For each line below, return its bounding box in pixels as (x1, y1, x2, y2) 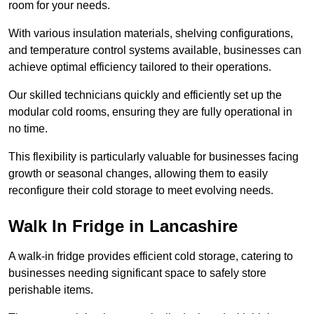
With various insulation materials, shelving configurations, (8, 27, 293, 40)
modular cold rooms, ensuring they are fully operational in (8, 106, 292, 118)
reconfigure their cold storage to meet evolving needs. (8, 184, 273, 197)
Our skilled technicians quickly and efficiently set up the (8, 89, 282, 102)
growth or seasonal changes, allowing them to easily (8, 168, 268, 180)
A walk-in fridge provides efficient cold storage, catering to (8, 250, 293, 263)
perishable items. (8, 284, 93, 296)
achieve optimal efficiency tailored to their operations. (8, 61, 271, 74)
